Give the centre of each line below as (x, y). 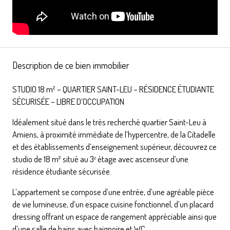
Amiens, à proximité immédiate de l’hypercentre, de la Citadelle (114, 134)
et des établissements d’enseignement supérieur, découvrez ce (114, 146)
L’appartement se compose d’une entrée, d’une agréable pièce (113, 191)
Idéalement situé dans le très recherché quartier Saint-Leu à (109, 122)
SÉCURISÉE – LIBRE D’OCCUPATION (68, 101)
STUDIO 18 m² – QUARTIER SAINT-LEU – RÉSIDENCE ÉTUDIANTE (113, 89)
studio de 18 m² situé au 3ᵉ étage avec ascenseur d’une (100, 159)
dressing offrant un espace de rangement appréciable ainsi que (114, 216)
